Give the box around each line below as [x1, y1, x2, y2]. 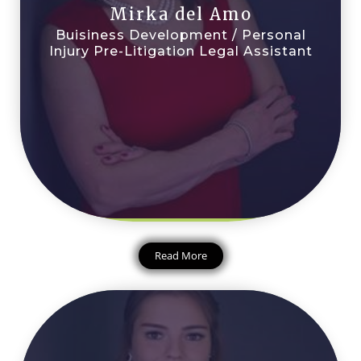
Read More [154, 247, 207, 263]
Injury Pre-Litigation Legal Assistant [48, 44, 313, 60]
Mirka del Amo [109, 4, 252, 25]
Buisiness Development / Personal [55, 27, 306, 44]
